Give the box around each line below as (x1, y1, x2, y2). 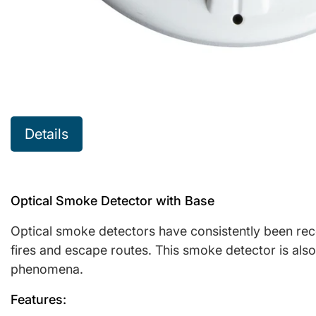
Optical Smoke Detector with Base (11, 193, 214, 209)
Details (25, 126, 68, 143)
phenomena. (11, 262, 83, 277)
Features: (11, 292, 66, 308)
